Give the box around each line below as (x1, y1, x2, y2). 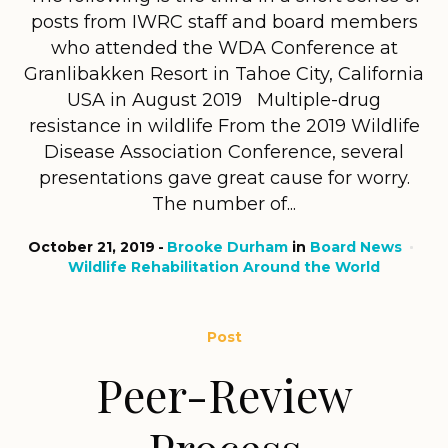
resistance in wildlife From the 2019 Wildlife (28, 114, 420, 137)
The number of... (152, 192, 296, 215)
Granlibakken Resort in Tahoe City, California (24, 62, 424, 85)
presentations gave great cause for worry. (38, 166, 410, 189)
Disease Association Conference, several (44, 140, 404, 163)
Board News (309, 237, 402, 256)
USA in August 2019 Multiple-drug (67, 88, 381, 111)
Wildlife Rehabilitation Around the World (68, 257, 380, 276)
